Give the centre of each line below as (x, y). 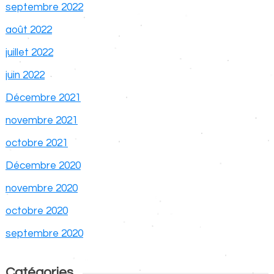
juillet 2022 (29, 52)
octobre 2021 (36, 143)
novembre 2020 (41, 188)
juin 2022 (25, 75)
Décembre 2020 (43, 165)
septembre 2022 (44, 7)
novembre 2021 (41, 120)
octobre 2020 (36, 211)
